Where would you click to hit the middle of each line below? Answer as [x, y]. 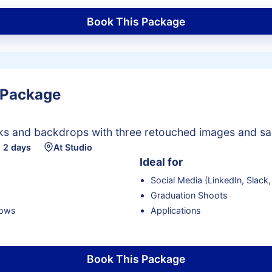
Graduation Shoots [189, 195]
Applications [175, 210]
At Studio [73, 147]
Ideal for [161, 162]
